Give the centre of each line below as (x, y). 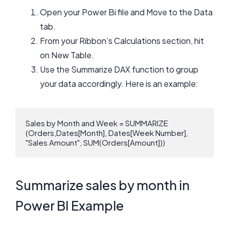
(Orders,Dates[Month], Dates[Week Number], (107, 133)
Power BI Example (70, 205)
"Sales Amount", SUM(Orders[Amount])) (95, 143)
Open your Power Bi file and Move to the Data (126, 12)
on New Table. (67, 55)
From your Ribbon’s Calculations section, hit (122, 40)
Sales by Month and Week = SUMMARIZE (97, 123)
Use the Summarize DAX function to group (119, 69)
